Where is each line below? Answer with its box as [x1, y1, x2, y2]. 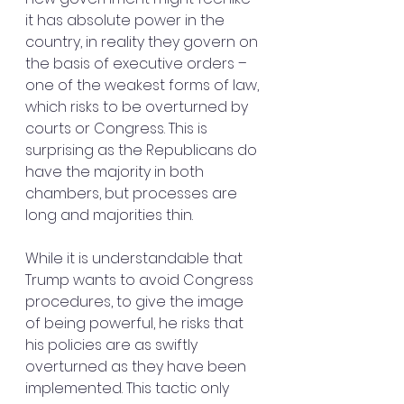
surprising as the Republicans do [25, 140, 261, 161]
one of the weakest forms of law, [25, 75, 262, 96]
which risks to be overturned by [25, 96, 252, 118]
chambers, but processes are [25, 183, 241, 205]
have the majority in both [25, 161, 207, 183]
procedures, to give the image [25, 291, 247, 313]
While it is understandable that [25, 248, 246, 270]
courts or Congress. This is [25, 118, 211, 140]
